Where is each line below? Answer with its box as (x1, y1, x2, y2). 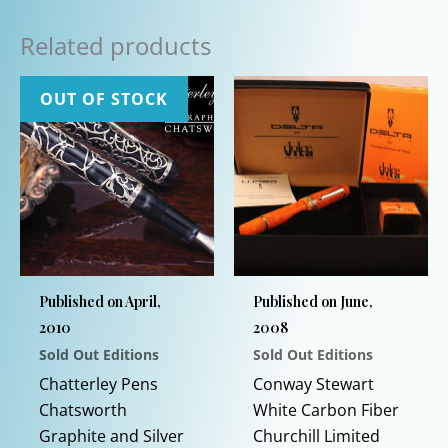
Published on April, (39, 291, 162, 311)
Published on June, (253, 291, 374, 311)
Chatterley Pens (39, 372, 159, 395)
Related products (20, 29, 211, 63)
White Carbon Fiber (253, 398, 400, 421)
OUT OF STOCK (40, 88, 168, 111)
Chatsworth (39, 398, 128, 421)
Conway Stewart (253, 372, 375, 395)
